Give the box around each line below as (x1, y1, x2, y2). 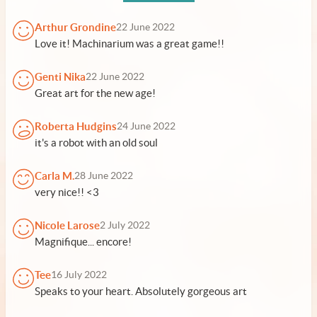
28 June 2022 (74, 171, 133, 181)
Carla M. (35, 170, 74, 182)
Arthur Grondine (35, 21, 116, 33)
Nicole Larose (35, 219, 100, 231)
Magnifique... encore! (35, 236, 132, 248)
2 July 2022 (100, 220, 150, 231)
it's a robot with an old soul (35, 137, 158, 149)
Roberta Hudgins (35, 120, 117, 132)
